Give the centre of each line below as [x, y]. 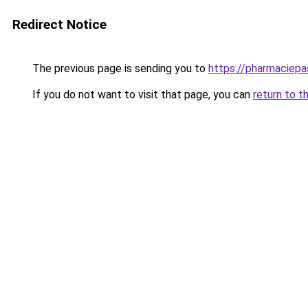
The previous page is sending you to [119, 68]
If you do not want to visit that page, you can [141, 95]
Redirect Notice [59, 24]
